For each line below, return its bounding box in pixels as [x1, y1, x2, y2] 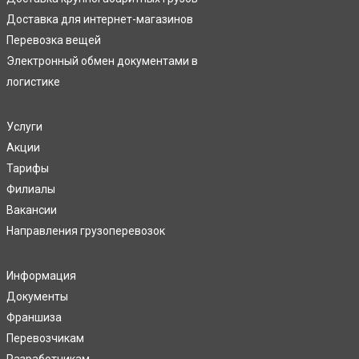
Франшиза [6, 311, 62, 325]
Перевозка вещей [6, 34, 101, 47]
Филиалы [6, 183, 55, 196]
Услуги [6, 120, 42, 134]
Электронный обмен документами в [6, 54, 198, 68]
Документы [6, 290, 68, 304]
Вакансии [6, 204, 57, 217]
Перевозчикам [6, 332, 84, 345]
